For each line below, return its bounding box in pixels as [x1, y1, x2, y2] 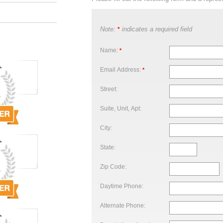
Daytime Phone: [100, 182, 143, 189]
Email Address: [100, 66, 142, 73]
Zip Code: [100, 163, 126, 170]
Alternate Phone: [100, 202, 145, 209]
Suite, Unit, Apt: [100, 105, 141, 111]
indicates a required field [120, 25, 192, 33]
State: [100, 143, 115, 150]
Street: [100, 85, 117, 92]
